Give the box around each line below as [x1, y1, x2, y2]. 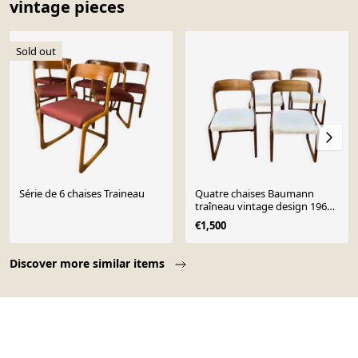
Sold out [16, 43, 56, 58]
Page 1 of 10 [9, 243, 83, 261]
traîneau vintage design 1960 [195, 199, 332, 214]
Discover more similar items [10, 256, 168, 272]
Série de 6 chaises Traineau [19, 186, 145, 201]
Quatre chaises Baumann [195, 186, 314, 201]
